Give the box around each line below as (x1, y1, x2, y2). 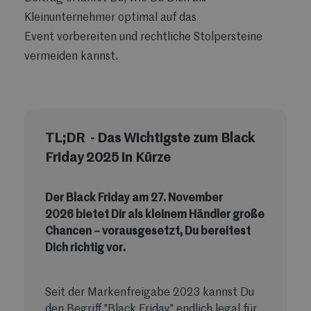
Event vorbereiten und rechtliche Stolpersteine (24, 31, 262, 43)
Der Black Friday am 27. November (45, 192, 223, 204)
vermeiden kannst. (24, 51, 118, 62)
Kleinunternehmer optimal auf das (24, 12, 196, 24)
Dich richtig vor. (45, 242, 126, 254)
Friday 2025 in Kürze (45, 151, 171, 165)
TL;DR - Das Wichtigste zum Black (45, 132, 255, 145)
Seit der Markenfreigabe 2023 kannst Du (45, 287, 254, 299)
